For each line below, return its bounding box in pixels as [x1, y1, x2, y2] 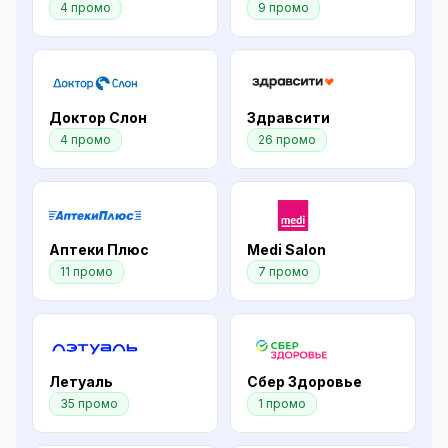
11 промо [60, 263, 113, 279]
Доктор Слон [49, 108, 147, 126]
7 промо [258, 263, 309, 279]
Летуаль [49, 372, 113, 390]
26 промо [258, 131, 316, 147]
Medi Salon [247, 240, 326, 258]
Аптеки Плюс [49, 240, 149, 258]
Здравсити [247, 108, 330, 126]
